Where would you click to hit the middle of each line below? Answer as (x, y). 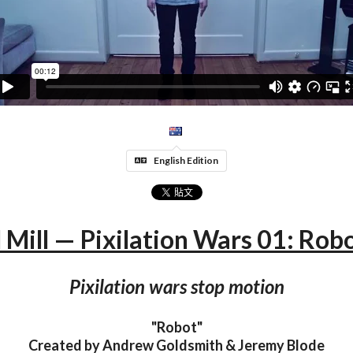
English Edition (186, 160)
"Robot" (176, 327)
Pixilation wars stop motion (176, 286)
